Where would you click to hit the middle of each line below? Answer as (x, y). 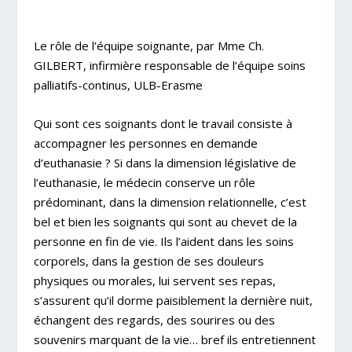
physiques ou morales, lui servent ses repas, (154, 280)
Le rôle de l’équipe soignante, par (125, 45)
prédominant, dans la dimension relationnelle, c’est (170, 202)
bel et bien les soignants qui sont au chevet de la (165, 221)
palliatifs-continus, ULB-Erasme (118, 84)
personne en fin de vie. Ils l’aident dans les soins (163, 241)
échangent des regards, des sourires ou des (154, 319)
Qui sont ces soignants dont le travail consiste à (163, 123)
